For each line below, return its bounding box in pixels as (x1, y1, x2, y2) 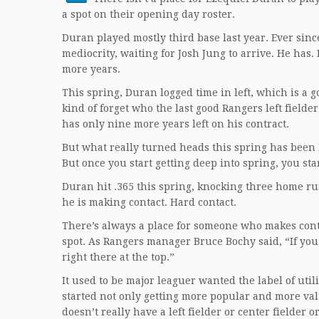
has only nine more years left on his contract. (62, 118, 289, 130)
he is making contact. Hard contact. (62, 197, 236, 208)
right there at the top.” (62, 251, 174, 263)
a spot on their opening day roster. (62, 9, 235, 20)
